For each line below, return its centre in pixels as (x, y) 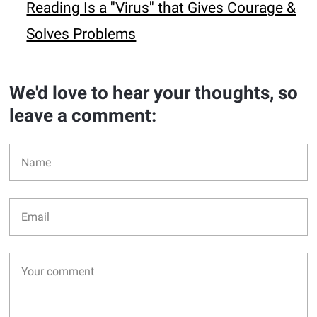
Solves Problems (81, 34)
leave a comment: (83, 115)
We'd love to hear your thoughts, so (154, 93)
